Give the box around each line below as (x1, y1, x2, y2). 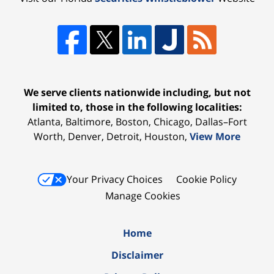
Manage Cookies (105, 188, 180, 202)
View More (190, 130, 240, 144)
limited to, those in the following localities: (32, 100, 242, 114)
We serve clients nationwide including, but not (23, 86, 251, 100)
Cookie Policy (176, 172, 237, 187)
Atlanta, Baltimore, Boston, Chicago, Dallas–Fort (27, 115, 247, 129)
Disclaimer (111, 248, 163, 262)
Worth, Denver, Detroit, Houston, (34, 130, 190, 144)
